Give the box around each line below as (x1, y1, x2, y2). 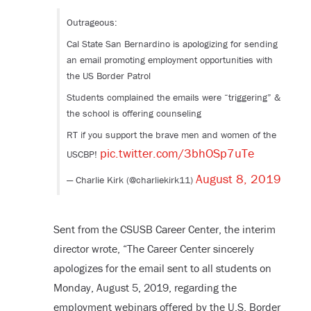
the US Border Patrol (66, 69, 151, 83)
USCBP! (66, 148, 100, 161)
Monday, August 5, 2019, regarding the (53, 280, 237, 295)
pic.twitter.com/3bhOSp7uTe (99, 145, 254, 162)
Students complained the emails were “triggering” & (66, 91, 280, 104)
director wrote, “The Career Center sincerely (53, 242, 254, 256)
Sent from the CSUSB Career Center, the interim (53, 222, 276, 237)
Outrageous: (66, 16, 117, 29)
